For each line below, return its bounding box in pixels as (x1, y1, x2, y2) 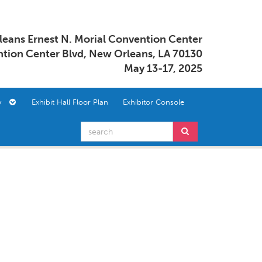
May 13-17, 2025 (124, 62, 202, 75)
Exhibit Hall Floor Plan (32, 98, 108, 106)
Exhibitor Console (123, 98, 184, 106)
